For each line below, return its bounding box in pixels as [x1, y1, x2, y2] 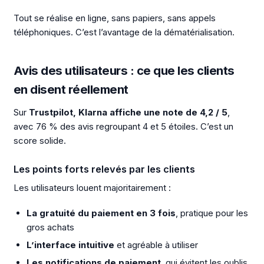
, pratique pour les [176, 207, 248, 219]
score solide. [13, 135, 66, 147]
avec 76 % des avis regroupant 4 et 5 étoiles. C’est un [13, 121, 233, 133]
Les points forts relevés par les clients [13, 163, 195, 175]
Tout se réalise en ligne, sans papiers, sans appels [13, 12, 216, 24]
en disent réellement [13, 82, 128, 97]
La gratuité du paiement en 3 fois [27, 207, 176, 219]
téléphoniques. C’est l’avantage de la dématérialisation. [13, 26, 235, 38]
